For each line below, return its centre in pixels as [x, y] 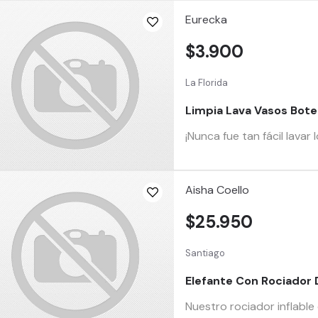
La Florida [207, 82]
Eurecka [207, 20]
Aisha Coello [218, 190]
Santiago [205, 253]
